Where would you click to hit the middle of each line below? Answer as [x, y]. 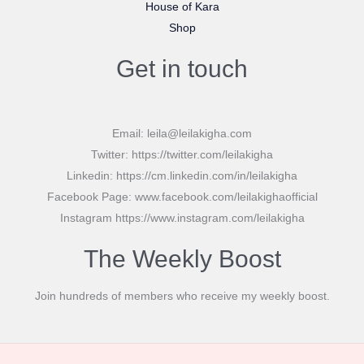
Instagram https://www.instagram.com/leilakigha [182, 218]
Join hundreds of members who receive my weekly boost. [182, 296]
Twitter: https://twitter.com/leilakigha [182, 155]
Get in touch [182, 69]
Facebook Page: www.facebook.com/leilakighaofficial [182, 197]
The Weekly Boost [182, 259]
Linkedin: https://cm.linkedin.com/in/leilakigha [182, 176]
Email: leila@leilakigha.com [182, 134]
